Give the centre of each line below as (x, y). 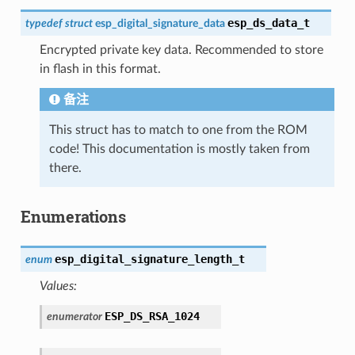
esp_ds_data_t (268, 23)
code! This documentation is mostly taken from (179, 149)
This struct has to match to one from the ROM (178, 130)
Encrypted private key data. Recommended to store (181, 50)
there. (65, 168)
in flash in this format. (100, 69)
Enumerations (73, 216)
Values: (58, 286)
